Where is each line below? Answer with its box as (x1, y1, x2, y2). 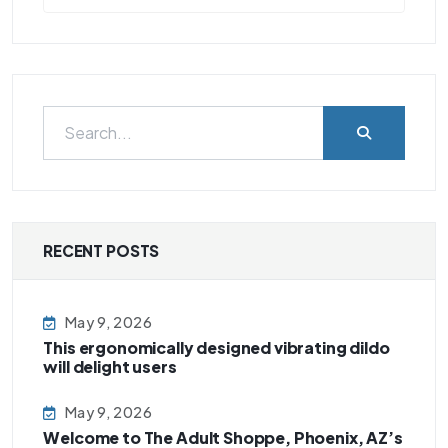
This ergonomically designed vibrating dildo (43, 336, 390, 358)
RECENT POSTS (43, 240, 160, 260)
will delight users (43, 355, 177, 377)
